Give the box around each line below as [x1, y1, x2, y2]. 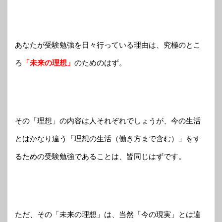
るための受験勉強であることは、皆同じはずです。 [15, 152, 186, 161]
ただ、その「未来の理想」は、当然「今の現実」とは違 [15, 210, 201, 219]
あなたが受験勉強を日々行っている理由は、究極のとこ [15, 40, 201, 49]
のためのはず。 [74, 58, 126, 67]
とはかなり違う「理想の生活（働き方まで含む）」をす [15, 134, 201, 143]
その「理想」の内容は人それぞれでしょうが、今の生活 [15, 116, 201, 125]
